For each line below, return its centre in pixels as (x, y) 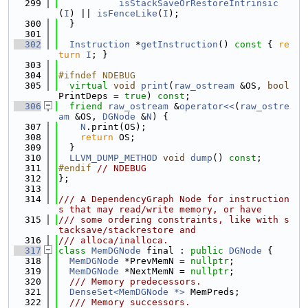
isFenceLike (127, 13)
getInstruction (179, 44)
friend (86, 106)
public (207, 251)
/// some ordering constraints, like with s (174, 220)
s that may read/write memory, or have (160, 209)
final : (166, 251)
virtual (89, 86)
